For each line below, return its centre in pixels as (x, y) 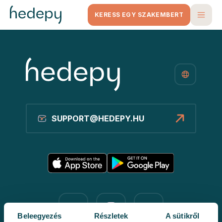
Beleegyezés (40, 216)
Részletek (111, 216)
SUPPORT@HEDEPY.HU (98, 118)
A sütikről (182, 216)
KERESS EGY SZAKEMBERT (139, 15)
